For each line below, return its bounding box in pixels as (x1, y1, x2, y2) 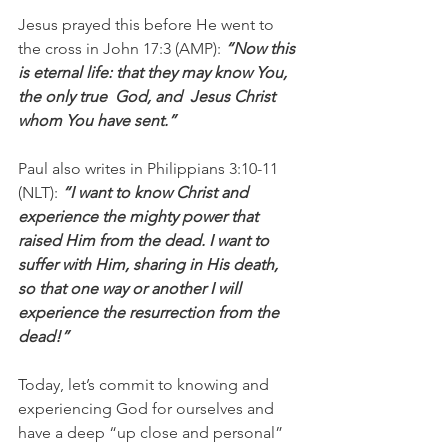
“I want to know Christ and (62, 183, 252, 202)
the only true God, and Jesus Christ (18, 87, 279, 106)
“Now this (225, 39, 299, 58)
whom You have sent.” (18, 111, 176, 130)
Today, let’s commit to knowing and (18, 375, 273, 394)
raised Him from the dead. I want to (18, 231, 273, 250)
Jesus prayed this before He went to (18, 15, 278, 34)
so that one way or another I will (18, 279, 245, 298)
